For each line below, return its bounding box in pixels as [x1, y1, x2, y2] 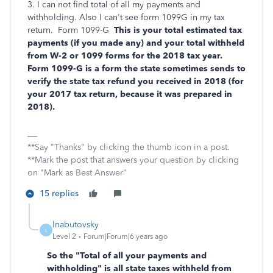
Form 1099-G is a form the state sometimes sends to [27, 63, 246, 74]
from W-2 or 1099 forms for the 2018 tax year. [27, 51, 222, 62]
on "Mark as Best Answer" [27, 168, 127, 179]
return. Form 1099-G [27, 25, 114, 36]
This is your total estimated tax [114, 25, 242, 36]
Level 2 [52, 232, 76, 241]
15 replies [40, 188, 79, 199]
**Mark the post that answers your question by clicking [27, 155, 239, 166]
